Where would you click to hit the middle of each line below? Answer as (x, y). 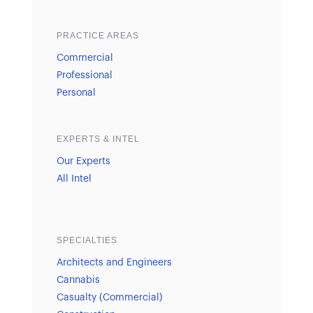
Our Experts (83, 161)
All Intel (74, 179)
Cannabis (78, 280)
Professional (84, 75)
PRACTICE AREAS (97, 36)
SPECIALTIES (87, 240)
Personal (76, 93)
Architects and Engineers (114, 262)
